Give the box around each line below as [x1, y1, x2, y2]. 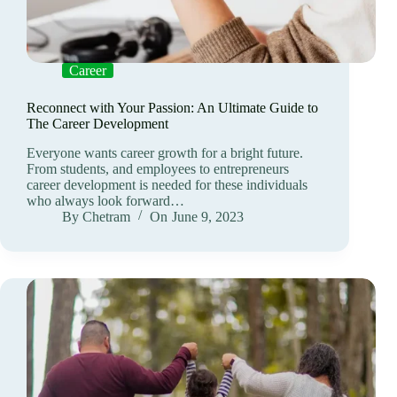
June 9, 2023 [171, 209, 244, 225]
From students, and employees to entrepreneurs [27, 161, 289, 177]
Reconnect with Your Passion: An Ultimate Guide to [27, 100, 318, 116]
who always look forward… [27, 193, 184, 209]
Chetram [82, 209, 131, 225]
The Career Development [27, 116, 168, 132]
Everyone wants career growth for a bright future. [27, 145, 303, 161]
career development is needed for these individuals [27, 177, 307, 193]
